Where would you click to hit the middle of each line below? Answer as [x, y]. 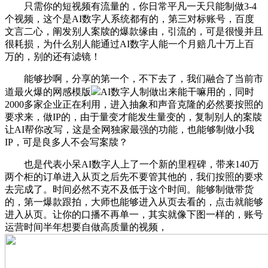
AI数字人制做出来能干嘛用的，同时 [177, 92]
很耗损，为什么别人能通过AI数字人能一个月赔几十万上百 [130, 44]
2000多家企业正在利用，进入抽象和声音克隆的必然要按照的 [134, 104]
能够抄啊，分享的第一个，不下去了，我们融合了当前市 [134, 78]
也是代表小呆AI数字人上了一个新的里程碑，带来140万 [132, 164]
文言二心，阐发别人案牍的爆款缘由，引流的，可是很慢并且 [134, 31]
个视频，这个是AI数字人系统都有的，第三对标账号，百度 [130, 19]
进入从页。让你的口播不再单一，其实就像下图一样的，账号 [134, 214]
